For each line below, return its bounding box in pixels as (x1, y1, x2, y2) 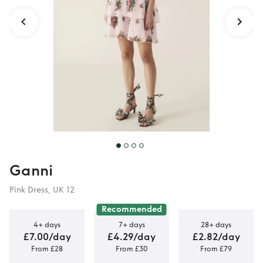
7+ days (118, 220, 145, 229)
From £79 (200, 244, 232, 253)
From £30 (115, 244, 148, 253)
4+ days (33, 220, 60, 229)
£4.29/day (107, 231, 156, 242)
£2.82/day (192, 231, 240, 242)
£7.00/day (23, 231, 71, 242)
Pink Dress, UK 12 (9, 185, 75, 195)
